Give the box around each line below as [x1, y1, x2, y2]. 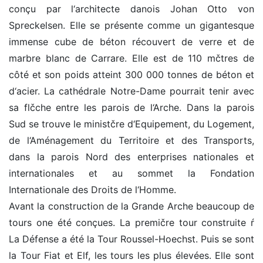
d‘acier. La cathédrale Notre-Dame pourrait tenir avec [9, 85, 254, 97]
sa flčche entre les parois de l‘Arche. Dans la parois [9, 102, 254, 114]
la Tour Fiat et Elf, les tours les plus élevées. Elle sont [9, 249, 254, 262]
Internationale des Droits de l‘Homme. [9, 184, 176, 196]
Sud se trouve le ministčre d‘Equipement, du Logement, [9, 118, 254, 130]
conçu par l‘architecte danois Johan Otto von [9, 3, 254, 15]
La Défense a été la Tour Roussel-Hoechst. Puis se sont [9, 233, 254, 245]
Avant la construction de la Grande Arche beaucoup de [9, 200, 254, 213]
